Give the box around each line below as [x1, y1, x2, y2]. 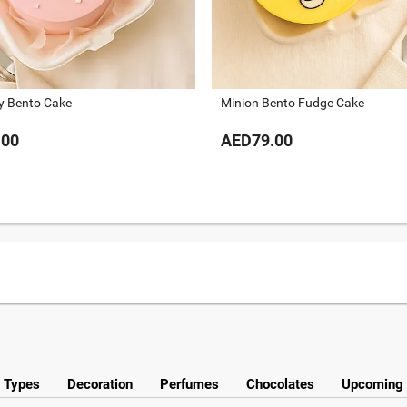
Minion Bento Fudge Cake [221, 94, 364, 110]
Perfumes [160, 375, 219, 392]
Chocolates [246, 375, 314, 392]
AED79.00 [221, 130, 293, 150]
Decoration [67, 375, 133, 392]
